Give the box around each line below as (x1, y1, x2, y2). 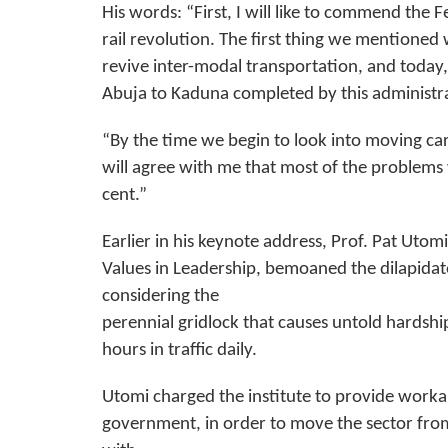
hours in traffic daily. (102, 341, 257, 361)
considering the (102, 287, 219, 307)
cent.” (102, 186, 147, 206)
